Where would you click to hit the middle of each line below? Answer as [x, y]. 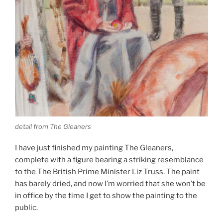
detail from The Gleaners [53, 127]
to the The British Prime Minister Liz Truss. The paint [107, 171]
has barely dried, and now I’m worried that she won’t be [110, 183]
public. [26, 207]
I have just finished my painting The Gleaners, [94, 148]
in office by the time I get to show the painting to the [106, 195]
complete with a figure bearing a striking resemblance [109, 160]
